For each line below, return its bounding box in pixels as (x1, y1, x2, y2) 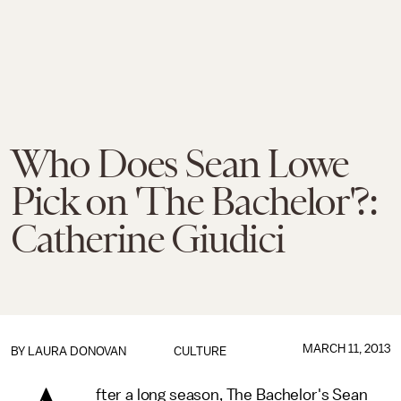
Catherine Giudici (11, 217, 285, 261)
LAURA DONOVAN (28, 345, 126, 358)
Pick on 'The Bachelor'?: (11, 179, 377, 224)
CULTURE (174, 345, 227, 358)
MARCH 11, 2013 (302, 342, 390, 355)
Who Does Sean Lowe (11, 141, 348, 186)
